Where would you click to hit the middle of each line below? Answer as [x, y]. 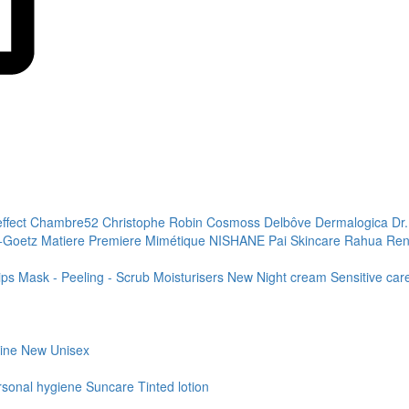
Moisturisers [190, 277]
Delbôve [289, 222]
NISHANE [239, 240]
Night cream [294, 277]
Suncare [112, 386]
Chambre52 [66, 222]
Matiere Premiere [93, 240]
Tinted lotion [173, 386]
